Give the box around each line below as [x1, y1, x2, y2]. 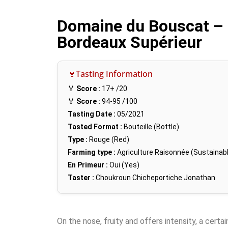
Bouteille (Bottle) [122, 123, 179, 131]
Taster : [68, 174, 94, 182]
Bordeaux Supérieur [57, 33, 206, 52]
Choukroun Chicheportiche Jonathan [96, 174, 215, 182]
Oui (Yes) [108, 161, 139, 169]
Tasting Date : [68, 110, 116, 119]
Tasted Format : [68, 123, 122, 131]
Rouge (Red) [88, 135, 129, 144]
